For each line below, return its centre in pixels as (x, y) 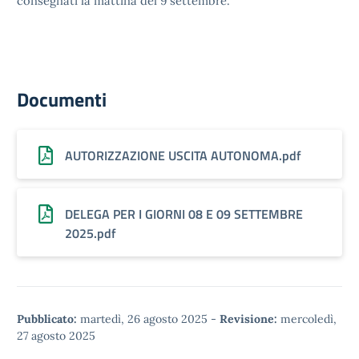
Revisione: (248, 319)
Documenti (62, 99)
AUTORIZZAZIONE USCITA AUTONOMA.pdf (183, 155)
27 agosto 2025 (56, 336)
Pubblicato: (47, 319)
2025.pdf (91, 233)
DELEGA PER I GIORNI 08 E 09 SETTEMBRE (184, 214)
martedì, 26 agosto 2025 (144, 319)
